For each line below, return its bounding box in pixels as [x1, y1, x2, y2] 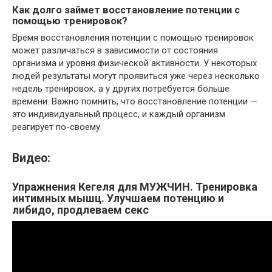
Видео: [12, 151, 50, 165]
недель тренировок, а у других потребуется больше [12, 83, 229, 95]
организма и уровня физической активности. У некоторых [12, 58, 257, 69]
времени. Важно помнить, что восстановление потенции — [12, 96, 257, 107]
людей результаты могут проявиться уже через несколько [12, 70, 260, 82]
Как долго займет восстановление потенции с [12, 4, 240, 16]
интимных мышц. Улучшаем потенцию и [12, 191, 224, 205]
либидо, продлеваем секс [12, 203, 149, 216]
